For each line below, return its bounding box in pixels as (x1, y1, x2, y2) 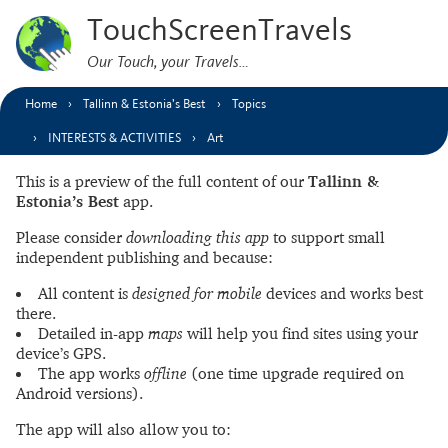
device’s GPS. (16, 343, 106, 363)
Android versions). (16, 383, 143, 403)
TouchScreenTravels (87, 16, 352, 45)
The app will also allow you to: (16, 419, 231, 439)
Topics (232, 98, 266, 110)
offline (144, 363, 187, 383)
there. (16, 303, 56, 323)
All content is (38, 283, 132, 303)
